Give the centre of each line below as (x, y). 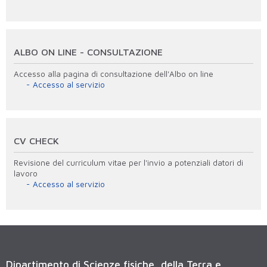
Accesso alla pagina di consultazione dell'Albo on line (114, 74)
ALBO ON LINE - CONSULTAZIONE (89, 51)
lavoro (26, 173)
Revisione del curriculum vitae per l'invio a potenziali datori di (129, 163)
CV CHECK (37, 140)
